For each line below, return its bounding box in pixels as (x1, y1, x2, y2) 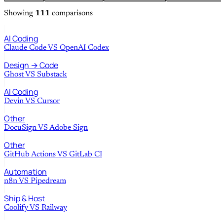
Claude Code (4, 44, 46, 52)
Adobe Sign (49, 124, 88, 132)
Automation (4, 166, 47, 178)
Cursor (37, 97, 60, 106)
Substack (37, 71, 67, 79)
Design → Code (4, 60, 58, 71)
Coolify (4, 204, 28, 212)
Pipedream (31, 177, 66, 185)
